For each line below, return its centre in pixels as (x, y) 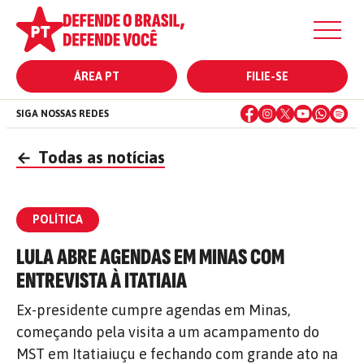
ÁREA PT (97, 76)
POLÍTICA (58, 219)
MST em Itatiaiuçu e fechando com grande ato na (177, 354)
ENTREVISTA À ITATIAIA (102, 281)
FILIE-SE (267, 76)
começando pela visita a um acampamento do (168, 332)
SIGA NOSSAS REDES (63, 114)
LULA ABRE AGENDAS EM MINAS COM (150, 257)
